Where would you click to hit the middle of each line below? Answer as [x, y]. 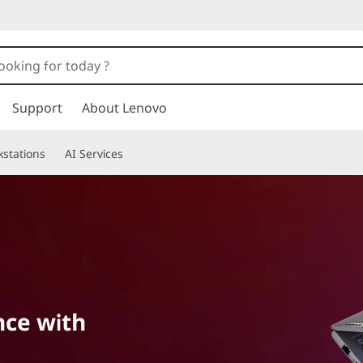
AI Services [94, 154]
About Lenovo [124, 108]
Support [37, 108]
